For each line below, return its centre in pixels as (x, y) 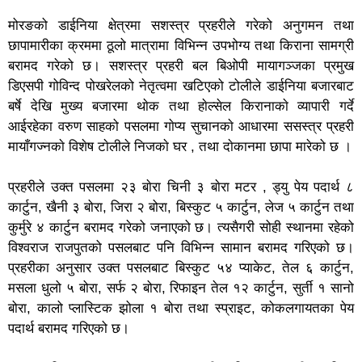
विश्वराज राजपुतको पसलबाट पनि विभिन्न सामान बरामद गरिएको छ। (181, 247)
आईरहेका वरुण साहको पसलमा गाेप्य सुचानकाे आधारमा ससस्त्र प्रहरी (181, 126)
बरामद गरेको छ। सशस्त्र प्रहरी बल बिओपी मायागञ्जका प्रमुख (181, 65)
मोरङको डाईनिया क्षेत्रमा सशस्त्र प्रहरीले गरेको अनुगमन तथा (181, 25)
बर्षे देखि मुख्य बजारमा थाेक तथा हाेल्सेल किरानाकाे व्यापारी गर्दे (181, 106)
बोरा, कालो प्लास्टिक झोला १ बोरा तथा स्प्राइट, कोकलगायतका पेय (181, 308)
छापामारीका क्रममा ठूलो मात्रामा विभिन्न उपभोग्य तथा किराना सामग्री (181, 45)
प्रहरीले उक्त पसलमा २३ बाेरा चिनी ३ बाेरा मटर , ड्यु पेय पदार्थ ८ (181, 187)
